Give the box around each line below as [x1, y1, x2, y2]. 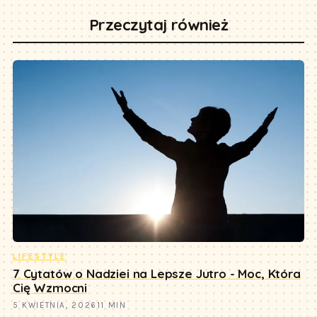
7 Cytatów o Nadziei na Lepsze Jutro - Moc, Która [12, 265, 301, 281]
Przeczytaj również [88, 14, 229, 35]
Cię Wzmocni [12, 279, 88, 295]
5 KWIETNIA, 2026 [12, 300, 97, 311]
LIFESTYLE [12, 251, 67, 262]
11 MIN [96, 300, 127, 311]
